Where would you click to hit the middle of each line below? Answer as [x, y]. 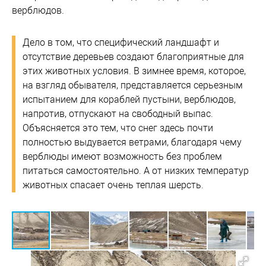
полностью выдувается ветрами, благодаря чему [132, 142]
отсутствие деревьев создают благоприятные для [133, 57]
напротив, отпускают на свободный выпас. [118, 114]
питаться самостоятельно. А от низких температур [136, 171]
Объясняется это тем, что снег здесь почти [118, 128]
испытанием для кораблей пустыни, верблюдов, [129, 100]
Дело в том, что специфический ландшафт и [121, 43]
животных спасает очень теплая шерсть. [113, 185]
